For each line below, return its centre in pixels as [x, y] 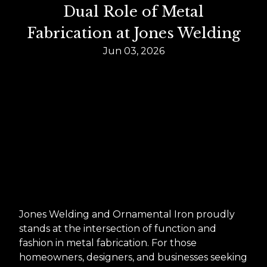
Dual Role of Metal [133, 11]
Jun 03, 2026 [133, 51]
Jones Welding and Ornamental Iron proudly [127, 214]
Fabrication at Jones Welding [133, 33]
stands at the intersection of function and [118, 228]
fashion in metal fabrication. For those [108, 243]
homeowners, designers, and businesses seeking [133, 257]
